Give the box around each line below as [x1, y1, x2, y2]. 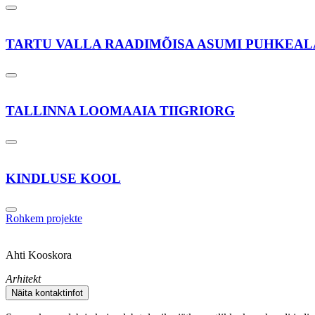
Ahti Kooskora [6, 248, 72, 261]
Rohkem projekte [6, 212, 82, 224]
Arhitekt [6, 272, 41, 285]
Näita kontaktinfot [11, 287, 83, 298]
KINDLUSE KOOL [6, 170, 121, 186]
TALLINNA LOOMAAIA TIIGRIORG [6, 103, 235, 119]
